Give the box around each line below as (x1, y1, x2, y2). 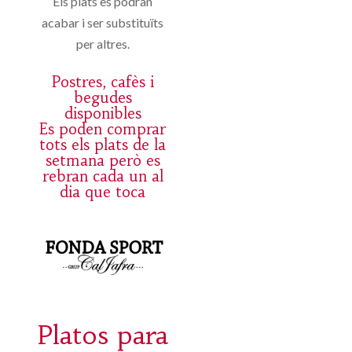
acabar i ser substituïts (42, 15, 164, 31)
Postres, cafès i (51, 72, 154, 92)
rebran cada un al (42, 167, 163, 186)
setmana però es (45, 151, 160, 170)
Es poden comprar (39, 119, 167, 139)
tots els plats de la (39, 135, 167, 155)
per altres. (75, 36, 130, 52)
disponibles (64, 104, 141, 123)
